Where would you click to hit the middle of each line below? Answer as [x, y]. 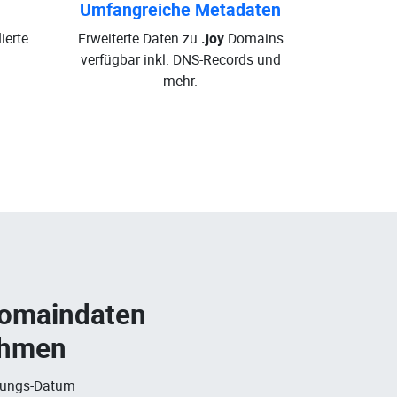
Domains [253, 38]
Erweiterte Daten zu [139, 38]
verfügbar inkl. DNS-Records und [180, 59]
